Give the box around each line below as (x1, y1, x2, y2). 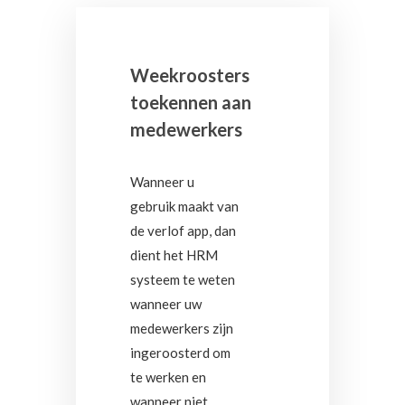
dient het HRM (130, 247, 218, 263)
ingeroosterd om (130, 344, 231, 361)
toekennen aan (130, 91, 251, 113)
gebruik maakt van (130, 198, 239, 214)
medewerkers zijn (130, 320, 233, 336)
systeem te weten (130, 271, 235, 287)
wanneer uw (130, 296, 202, 312)
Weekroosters (130, 64, 250, 86)
